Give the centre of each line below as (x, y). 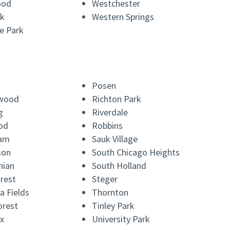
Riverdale (110, 112)
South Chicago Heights (136, 152)
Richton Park (117, 99)
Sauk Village (115, 139)
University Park (121, 219)
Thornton (110, 193)
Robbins (108, 126)
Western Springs (123, 17)
